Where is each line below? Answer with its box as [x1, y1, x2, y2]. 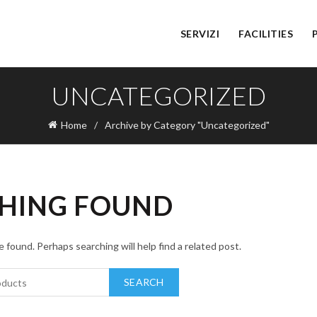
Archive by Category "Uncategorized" [104, 119, 270, 131]
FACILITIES [238, 28, 294, 40]
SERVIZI [180, 28, 220, 40]
